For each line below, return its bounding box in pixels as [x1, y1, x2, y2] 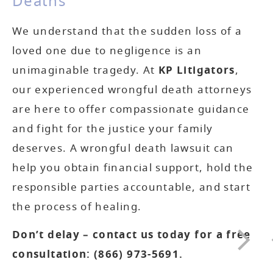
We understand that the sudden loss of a [12, 23, 243, 39]
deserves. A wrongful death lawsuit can [12, 140, 234, 156]
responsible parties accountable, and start [12, 179, 251, 195]
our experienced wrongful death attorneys [12, 82, 252, 97]
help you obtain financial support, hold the [12, 160, 253, 175]
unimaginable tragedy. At [12, 62, 159, 78]
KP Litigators [158, 62, 235, 78]
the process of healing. [12, 199, 142, 214]
